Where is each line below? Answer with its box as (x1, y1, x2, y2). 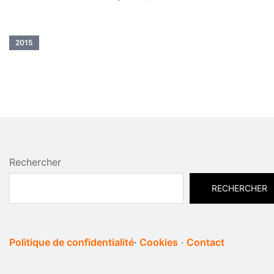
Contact (187, 235, 224, 248)
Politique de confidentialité (9, 235, 134, 248)
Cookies (139, 235, 178, 248)
